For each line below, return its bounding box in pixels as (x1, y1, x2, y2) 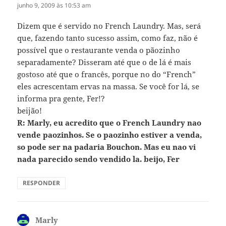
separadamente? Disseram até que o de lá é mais (17, 56, 192, 67)
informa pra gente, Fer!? (17, 93, 105, 103)
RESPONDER (23, 178, 61, 187)
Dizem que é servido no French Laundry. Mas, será (17, 20, 201, 31)
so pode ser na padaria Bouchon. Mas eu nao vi (17, 141, 196, 152)
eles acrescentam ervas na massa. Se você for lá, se (17, 81, 200, 91)
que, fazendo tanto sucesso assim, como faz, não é (17, 32, 198, 43)
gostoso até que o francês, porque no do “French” (17, 69, 196, 79)
